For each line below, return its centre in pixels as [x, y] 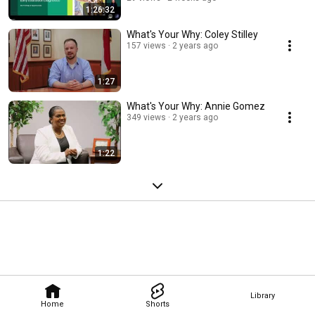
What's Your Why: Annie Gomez [196, 106]
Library [262, 295]
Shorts [157, 304]
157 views [146, 46]
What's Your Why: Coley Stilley [192, 34]
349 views [146, 117]
